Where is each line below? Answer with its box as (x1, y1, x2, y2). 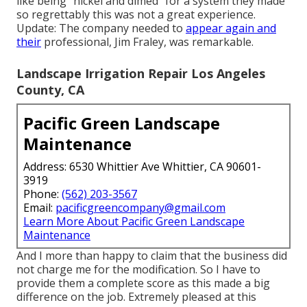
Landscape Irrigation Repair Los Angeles (16, 65, 265, 82)
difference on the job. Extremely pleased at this (16, 289, 256, 305)
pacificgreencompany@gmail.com (56, 200, 225, 216)
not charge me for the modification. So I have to (16, 262, 260, 278)
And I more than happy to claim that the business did (16, 248, 287, 264)
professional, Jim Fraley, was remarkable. (41, 34, 254, 50)
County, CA (16, 82, 84, 99)
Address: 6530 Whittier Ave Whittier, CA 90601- (23, 159, 261, 175)
